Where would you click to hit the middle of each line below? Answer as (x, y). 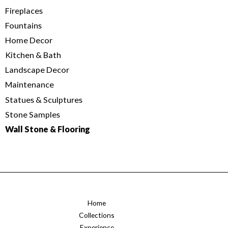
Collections (97, 215)
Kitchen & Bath (33, 55)
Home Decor (29, 40)
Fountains (23, 25)
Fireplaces (24, 11)
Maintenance (30, 84)
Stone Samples (33, 114)
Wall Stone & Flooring (48, 129)
